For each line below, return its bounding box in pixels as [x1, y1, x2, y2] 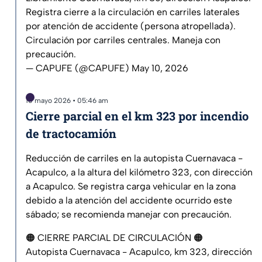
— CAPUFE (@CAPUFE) [26, 63, 132, 74]
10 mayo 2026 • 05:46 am [26, 96, 108, 105]
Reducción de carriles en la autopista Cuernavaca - [26, 153, 243, 164]
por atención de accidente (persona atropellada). [26, 20, 236, 32]
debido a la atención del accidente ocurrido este [26, 195, 232, 206]
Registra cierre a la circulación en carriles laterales [26, 6, 240, 18]
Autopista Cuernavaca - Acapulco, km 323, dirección [26, 246, 252, 258]
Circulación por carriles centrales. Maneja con [26, 35, 220, 46]
